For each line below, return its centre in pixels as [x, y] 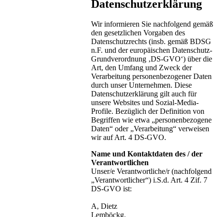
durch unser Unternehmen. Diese [141, 85]
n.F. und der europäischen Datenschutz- [152, 50]
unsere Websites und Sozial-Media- [145, 103]
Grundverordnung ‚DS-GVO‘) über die [152, 59]
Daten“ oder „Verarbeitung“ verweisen [150, 129]
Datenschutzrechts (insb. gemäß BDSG [151, 42]
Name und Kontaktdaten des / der [147, 154]
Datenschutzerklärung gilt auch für [144, 94]
